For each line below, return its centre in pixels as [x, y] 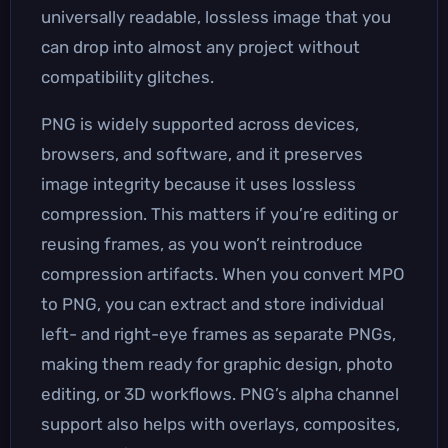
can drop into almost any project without [200, 46]
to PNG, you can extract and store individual [212, 303]
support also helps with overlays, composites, [220, 423]
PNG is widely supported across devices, [200, 123]
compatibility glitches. [127, 76]
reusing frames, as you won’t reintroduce [202, 243]
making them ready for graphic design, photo [217, 363]
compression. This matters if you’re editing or [219, 213]
